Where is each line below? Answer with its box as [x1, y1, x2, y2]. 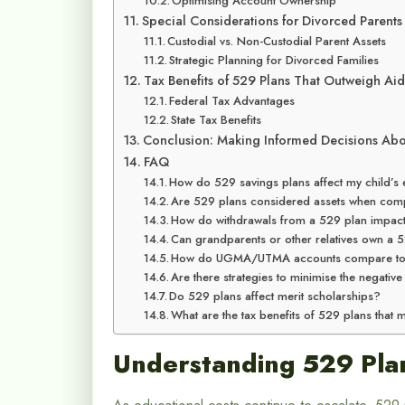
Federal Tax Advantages [169, 92, 296, 110]
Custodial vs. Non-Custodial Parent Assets [167, 33, 387, 51]
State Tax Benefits [171, 111, 262, 129]
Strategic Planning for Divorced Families [169, 52, 380, 70]
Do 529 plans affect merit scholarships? [169, 287, 381, 306]
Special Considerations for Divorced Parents [141, 12, 402, 31]
